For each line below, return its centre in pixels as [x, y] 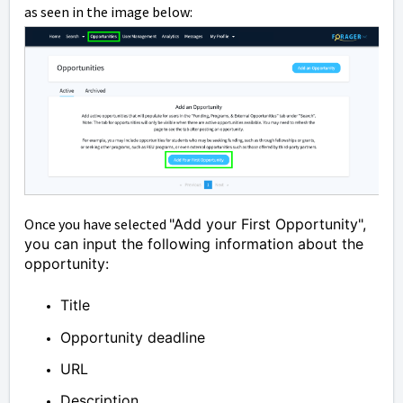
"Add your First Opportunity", [268, 224]
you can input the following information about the [194, 244]
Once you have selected [97, 224]
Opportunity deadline [133, 338]
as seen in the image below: [110, 11]
